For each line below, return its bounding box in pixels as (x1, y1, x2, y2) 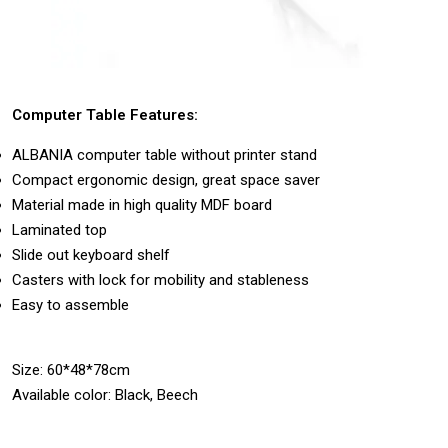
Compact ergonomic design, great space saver (12, 170, 320, 189)
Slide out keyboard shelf (12, 245, 170, 264)
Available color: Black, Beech (12, 385, 198, 404)
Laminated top (12, 220, 107, 239)
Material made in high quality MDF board (12, 195, 272, 214)
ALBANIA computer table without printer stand (12, 145, 317, 164)
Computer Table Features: (12, 105, 198, 124)
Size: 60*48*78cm (12, 360, 130, 379)
